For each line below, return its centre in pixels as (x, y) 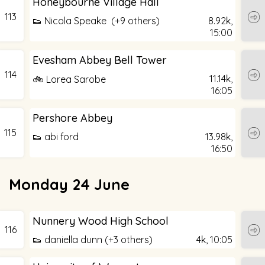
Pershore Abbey (72, 118)
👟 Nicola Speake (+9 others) (96, 20)
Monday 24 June (69, 184)
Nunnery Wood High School (101, 221)
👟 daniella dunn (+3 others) (93, 239)
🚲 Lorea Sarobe (69, 79)
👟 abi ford (56, 136)
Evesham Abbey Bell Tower (100, 60)
